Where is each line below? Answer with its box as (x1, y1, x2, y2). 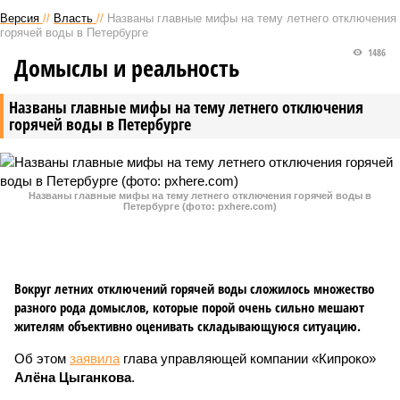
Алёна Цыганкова (14, 370, 131, 385)
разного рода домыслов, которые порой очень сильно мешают (14, 298, 364, 316)
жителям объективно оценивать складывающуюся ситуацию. (14, 317, 361, 335)
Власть (54, 12, 93, 25)
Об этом (14, 351, 70, 366)
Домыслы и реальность (14, 52, 239, 84)
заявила (70, 351, 120, 366)
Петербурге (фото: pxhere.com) (123, 201, 277, 212)
